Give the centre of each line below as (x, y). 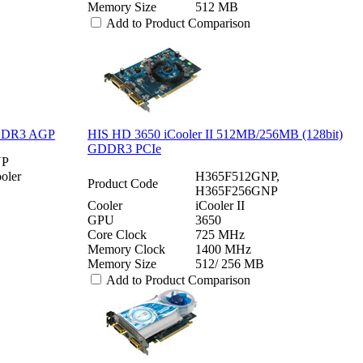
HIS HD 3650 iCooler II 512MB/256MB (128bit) (215, 134)
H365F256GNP (237, 190)
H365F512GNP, (237, 176)
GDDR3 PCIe (124, 148)
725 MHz (220, 234)
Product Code (123, 183)
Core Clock (117, 234)
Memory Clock (126, 249)
